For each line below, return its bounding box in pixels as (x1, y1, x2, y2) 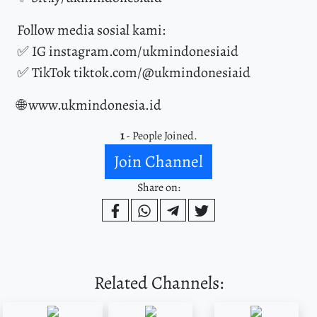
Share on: (137, 180, 180, 196)
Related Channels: (93, 270, 224, 295)
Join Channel (114, 150, 203, 173)
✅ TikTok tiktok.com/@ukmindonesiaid (17, 63, 250, 83)
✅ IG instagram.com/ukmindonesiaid (17, 42, 238, 62)
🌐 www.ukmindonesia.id (17, 96, 161, 115)
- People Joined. (123, 128, 197, 144)
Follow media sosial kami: (17, 21, 166, 40)
